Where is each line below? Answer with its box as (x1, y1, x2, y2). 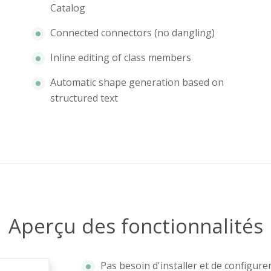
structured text (50, 91, 118, 105)
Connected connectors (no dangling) (50, 26, 215, 40)
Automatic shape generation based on (50, 76, 224, 90)
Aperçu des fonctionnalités (8, 212, 263, 240)
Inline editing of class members (50, 51, 191, 65)
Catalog (50, 1, 85, 15)
